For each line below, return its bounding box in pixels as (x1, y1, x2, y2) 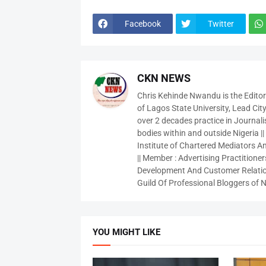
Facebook (124, 18, 161, 28)
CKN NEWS (137, 72, 191, 84)
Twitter (207, 18, 234, 28)
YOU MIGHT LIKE (92, 227, 160, 237)
